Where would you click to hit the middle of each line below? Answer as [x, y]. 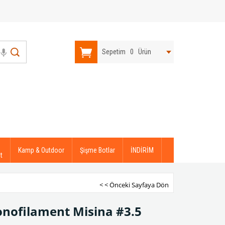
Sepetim [114, 52]
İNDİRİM [142, 150]
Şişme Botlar [97, 150]
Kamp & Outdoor [41, 150]
